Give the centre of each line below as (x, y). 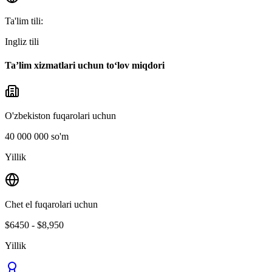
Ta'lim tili (23, 21)
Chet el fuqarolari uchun (51, 205)
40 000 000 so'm (37, 137)
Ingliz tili (22, 41)
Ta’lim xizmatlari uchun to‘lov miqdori (85, 65)
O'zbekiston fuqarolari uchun (60, 116)
